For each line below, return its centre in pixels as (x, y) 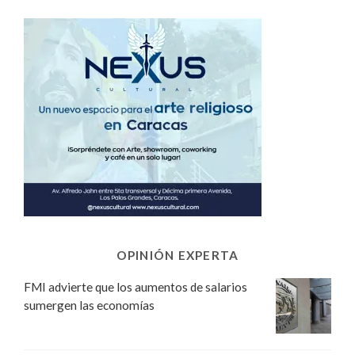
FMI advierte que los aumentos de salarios (136, 286)
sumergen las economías (89, 305)
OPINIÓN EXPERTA (177, 255)
